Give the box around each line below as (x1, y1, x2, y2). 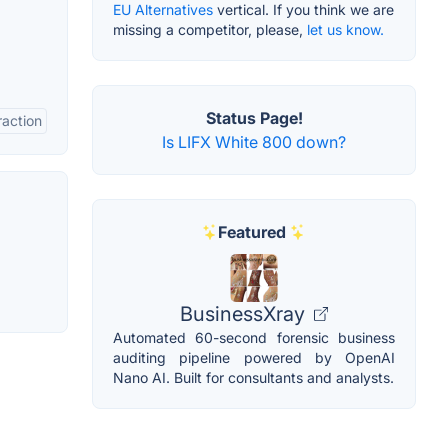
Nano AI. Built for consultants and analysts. (113, 368, 394, 386)
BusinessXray (180, 301, 310, 326)
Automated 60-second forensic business (113, 328, 395, 346)
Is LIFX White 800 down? (162, 131, 346, 152)
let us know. (307, 20, 384, 38)
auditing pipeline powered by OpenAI (113, 348, 395, 366)
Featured (218, 221, 286, 242)
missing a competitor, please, (113, 20, 307, 38)
